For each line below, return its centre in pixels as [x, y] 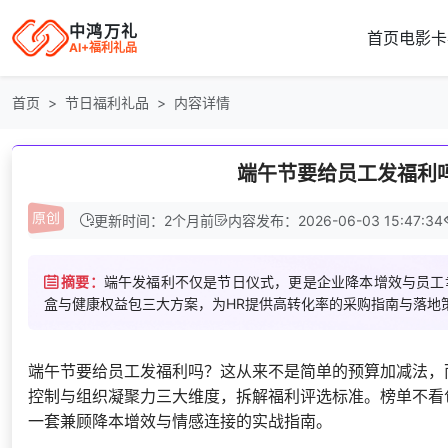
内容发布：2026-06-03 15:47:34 [335, 220]
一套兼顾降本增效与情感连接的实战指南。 [180, 420]
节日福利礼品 [107, 102]
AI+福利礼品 [103, 47]
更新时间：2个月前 [154, 220]
